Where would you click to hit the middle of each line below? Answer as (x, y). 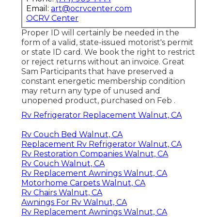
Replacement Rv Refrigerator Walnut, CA (101, 144)
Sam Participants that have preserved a (97, 71)
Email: (39, 8)
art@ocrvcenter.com (91, 8)
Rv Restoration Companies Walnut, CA (95, 154)
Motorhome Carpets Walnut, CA (83, 183)
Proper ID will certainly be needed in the (100, 32)
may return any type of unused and (91, 91)
